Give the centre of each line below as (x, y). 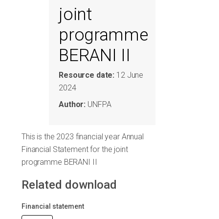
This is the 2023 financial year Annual (83, 137)
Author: (72, 105)
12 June (129, 75)
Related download (69, 185)
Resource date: (87, 75)
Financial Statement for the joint (75, 150)
